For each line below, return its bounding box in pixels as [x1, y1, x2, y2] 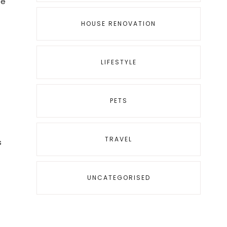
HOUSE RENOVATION [81, 19, 156, 28]
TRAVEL [105, 135, 132, 143]
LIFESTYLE [100, 58, 137, 66]
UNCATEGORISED [87, 173, 150, 182]
